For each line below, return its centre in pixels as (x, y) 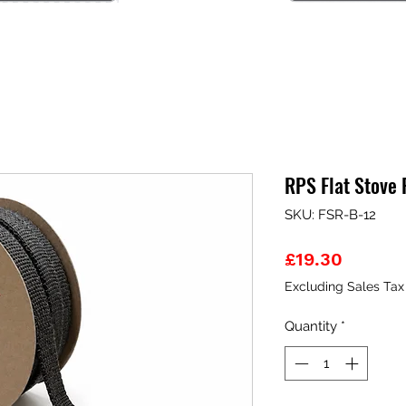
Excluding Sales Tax (344, 286)
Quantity (311, 326)
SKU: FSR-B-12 (330, 214)
